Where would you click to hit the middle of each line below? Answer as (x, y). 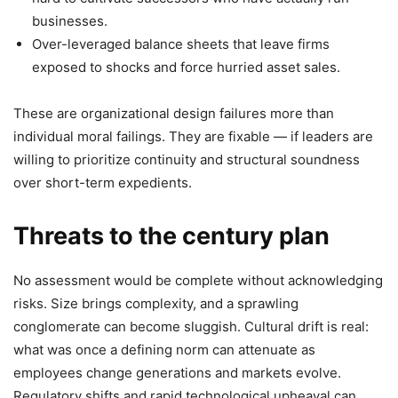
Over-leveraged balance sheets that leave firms (181, 44)
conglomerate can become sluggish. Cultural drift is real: (191, 327)
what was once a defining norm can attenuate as (164, 350)
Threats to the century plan (171, 236)
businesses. (70, 21)
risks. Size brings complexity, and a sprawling (156, 304)
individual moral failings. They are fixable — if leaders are (193, 137)
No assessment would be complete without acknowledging (198, 281)
